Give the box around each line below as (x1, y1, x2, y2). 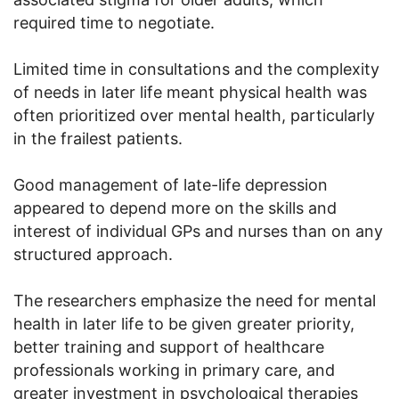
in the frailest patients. (13, 128, 183, 148)
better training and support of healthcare (13, 337, 324, 356)
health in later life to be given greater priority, (13, 313, 354, 333)
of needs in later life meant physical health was (13, 82, 367, 102)
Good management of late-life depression (13, 175, 328, 194)
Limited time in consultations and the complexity (13, 59, 379, 78)
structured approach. (13, 244, 173, 264)
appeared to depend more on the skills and (13, 198, 337, 217)
